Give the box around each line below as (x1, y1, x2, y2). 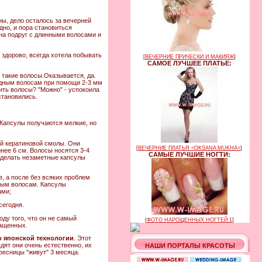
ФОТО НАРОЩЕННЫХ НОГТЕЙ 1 (146, 217, 232, 223)
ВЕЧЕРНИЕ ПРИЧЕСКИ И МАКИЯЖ (144, 54, 234, 60)
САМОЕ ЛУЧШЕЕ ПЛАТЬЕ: (147, 60, 232, 67)
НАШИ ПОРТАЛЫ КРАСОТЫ (145, 242, 235, 249)
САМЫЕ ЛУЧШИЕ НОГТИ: (148, 151, 230, 158)
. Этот (74, 235, 91, 242)
